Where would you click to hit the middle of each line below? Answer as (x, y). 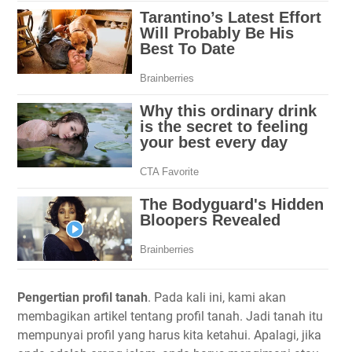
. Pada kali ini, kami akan (217, 298)
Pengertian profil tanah (82, 298)
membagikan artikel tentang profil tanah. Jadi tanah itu (170, 317)
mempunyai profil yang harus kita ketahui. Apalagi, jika (169, 335)
